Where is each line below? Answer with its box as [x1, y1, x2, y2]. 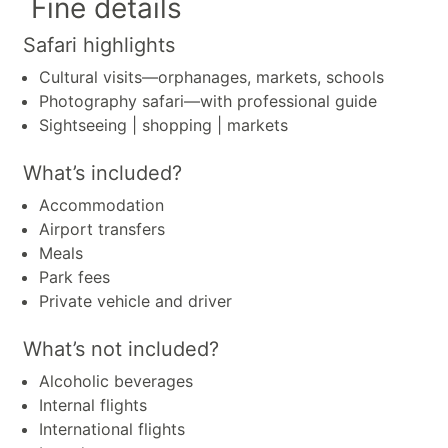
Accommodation [39, 194, 164, 215]
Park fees [39, 266, 110, 287]
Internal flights [39, 394, 147, 415]
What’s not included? [23, 336, 219, 361]
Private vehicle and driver [39, 290, 232, 311]
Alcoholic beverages [39, 370, 193, 391]
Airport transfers [39, 218, 165, 239]
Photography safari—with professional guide [39, 90, 377, 111]
